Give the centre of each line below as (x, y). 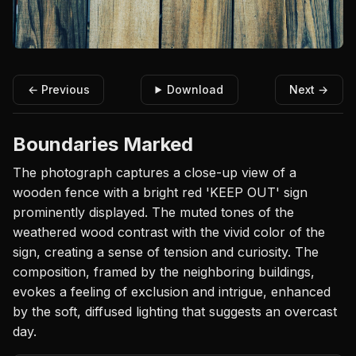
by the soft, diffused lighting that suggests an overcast (175, 311)
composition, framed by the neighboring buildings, (164, 271)
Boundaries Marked (103, 144)
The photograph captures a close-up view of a (155, 172)
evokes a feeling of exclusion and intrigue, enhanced (172, 291)
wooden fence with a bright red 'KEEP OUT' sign (160, 192)
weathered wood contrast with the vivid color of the (169, 232)
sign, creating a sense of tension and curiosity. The (166, 252)
